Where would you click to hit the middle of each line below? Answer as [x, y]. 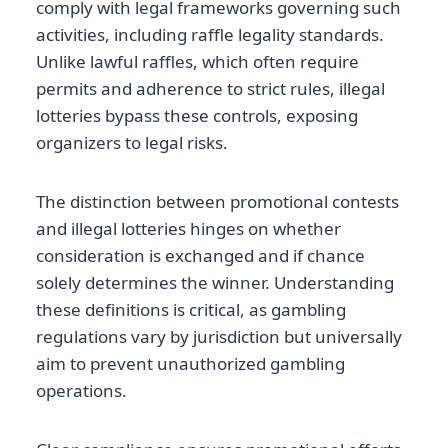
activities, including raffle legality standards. [210, 35]
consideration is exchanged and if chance [200, 256]
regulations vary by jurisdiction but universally [219, 337]
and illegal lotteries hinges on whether [188, 229]
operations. [81, 391]
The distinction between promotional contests [217, 202]
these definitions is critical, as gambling [191, 310]
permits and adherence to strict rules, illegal [210, 89]
